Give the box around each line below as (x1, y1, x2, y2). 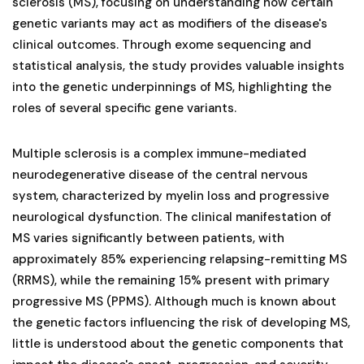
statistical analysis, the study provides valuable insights (12, 57, 344, 74)
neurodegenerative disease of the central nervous (12, 166, 308, 183)
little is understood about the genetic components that (12, 335, 344, 352)
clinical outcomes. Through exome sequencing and (12, 36, 311, 53)
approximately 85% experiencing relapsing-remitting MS (12, 250, 347, 267)
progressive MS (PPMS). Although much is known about (12, 292, 336, 310)
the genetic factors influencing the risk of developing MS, (12, 314, 350, 331)
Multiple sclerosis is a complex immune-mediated (12, 145, 306, 162)
